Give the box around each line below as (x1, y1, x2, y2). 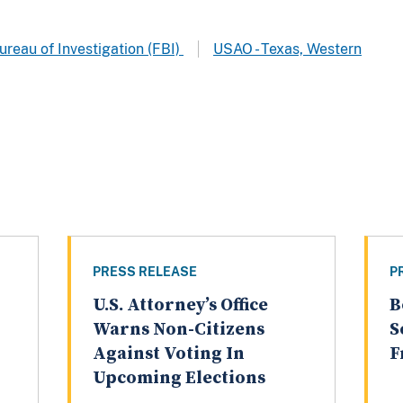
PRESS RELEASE (92, 264, 197, 280)
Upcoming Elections (92, 367, 265, 390)
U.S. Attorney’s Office (92, 294, 268, 318)
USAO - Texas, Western (213, 40, 362, 58)
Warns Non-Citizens (92, 318, 264, 342)
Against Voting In (92, 343, 245, 366)
